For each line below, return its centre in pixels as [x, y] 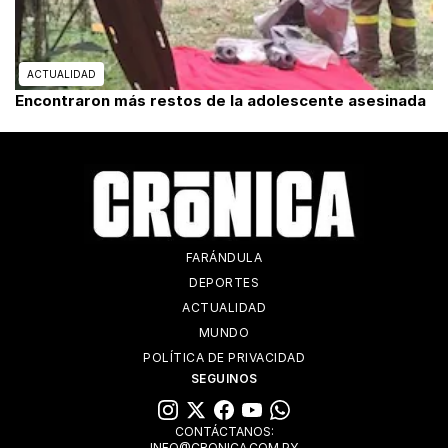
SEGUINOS [224, 378]
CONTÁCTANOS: [224, 431]
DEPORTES [224, 282]
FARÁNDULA [224, 257]
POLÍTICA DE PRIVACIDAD [224, 357]
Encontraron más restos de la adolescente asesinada [220, 100]
